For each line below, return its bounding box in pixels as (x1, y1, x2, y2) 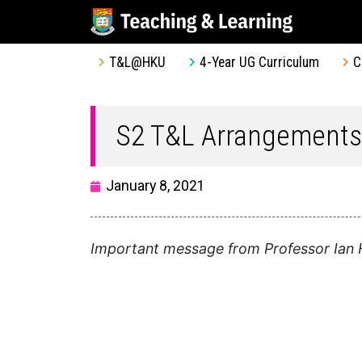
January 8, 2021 (106, 176, 205, 194)
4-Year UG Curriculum (200, 53, 319, 70)
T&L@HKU (109, 53, 166, 70)
